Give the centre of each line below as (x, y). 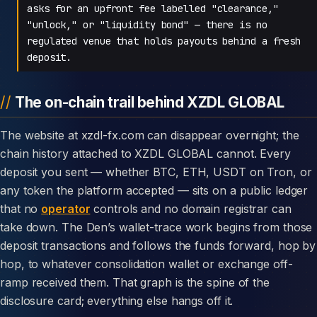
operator (66, 208)
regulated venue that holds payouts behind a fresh (164, 41)
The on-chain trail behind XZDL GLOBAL (150, 102)
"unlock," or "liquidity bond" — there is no (147, 24)
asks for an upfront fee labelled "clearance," (153, 8)
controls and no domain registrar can (191, 208)
